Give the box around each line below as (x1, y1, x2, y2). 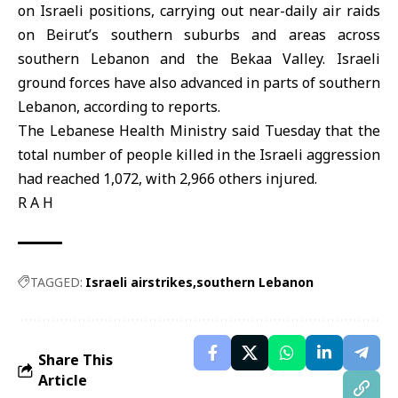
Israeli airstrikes (85, 274, 193, 291)
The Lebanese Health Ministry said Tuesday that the (18, 121, 380, 140)
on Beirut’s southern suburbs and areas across (18, 25, 380, 44)
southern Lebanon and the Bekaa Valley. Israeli (18, 49, 380, 68)
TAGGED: (30, 274, 83, 291)
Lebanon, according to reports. (18, 97, 220, 116)
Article (38, 370, 87, 390)
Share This (38, 350, 113, 370)
